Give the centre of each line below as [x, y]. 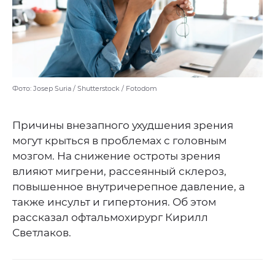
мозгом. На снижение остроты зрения [116, 156]
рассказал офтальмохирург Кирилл [110, 218]
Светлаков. [42, 233]
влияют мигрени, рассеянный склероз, [119, 172]
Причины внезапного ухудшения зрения [123, 126]
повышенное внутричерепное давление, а [129, 187]
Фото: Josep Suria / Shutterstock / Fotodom [85, 89]
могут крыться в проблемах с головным [119, 141]
